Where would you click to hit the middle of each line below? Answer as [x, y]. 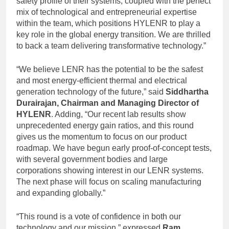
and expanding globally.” [61, 193]
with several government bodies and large [92, 159]
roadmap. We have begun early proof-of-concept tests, [114, 148]
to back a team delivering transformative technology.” [111, 45]
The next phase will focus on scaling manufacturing [109, 181]
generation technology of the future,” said [91, 91]
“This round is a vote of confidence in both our [99, 216]
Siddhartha [187, 91]
